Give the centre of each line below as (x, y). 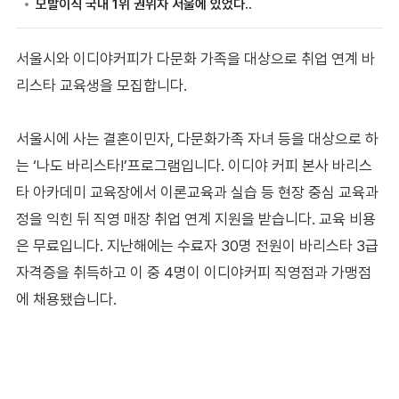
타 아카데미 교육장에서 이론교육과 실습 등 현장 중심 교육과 (197, 192)
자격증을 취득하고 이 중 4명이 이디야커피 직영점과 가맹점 (193, 272)
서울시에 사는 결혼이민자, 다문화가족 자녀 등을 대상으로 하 (197, 138)
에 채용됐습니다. (66, 299)
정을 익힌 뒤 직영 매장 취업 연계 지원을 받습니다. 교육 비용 (195, 219)
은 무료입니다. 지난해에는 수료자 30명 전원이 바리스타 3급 (197, 245)
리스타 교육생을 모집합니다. (101, 85)
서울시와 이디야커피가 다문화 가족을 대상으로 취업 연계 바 (195, 58)
